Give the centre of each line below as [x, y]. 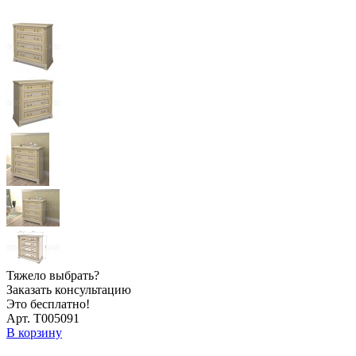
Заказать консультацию [69, 289]
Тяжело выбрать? [53, 275]
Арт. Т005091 [43, 318]
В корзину [34, 332]
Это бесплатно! [48, 304]
